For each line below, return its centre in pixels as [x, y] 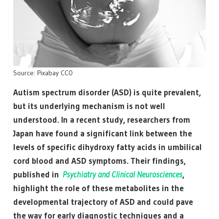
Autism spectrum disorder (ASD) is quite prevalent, [107, 92]
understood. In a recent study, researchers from [102, 119]
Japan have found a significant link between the [103, 133]
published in [38, 174]
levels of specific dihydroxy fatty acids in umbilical [108, 147]
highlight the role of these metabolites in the [99, 188]
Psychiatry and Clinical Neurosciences [122, 174]
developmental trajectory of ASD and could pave [103, 201]
